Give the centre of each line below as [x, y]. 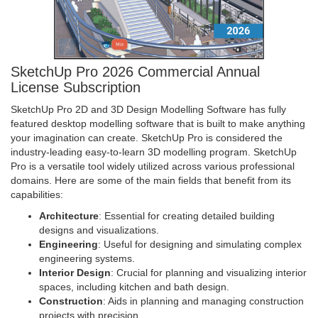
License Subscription [76, 87]
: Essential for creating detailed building [187, 215]
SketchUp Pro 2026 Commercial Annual [135, 71]
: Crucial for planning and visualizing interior [209, 272]
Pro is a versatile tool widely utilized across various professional [153, 166]
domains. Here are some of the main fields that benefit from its [151, 180]
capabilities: [37, 194]
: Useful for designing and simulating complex [200, 244]
